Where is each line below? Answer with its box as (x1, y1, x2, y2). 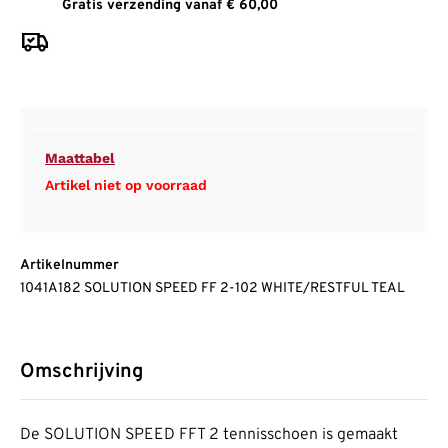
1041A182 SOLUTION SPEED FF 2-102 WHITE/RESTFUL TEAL (20, 280, 405, 298)
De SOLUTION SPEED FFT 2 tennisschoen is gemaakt (20, 425, 398, 446)
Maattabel (45, 150, 115, 167)
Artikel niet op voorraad (45, 177, 207, 194)
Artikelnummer (20, 257, 119, 275)
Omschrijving (20, 359, 143, 386)
